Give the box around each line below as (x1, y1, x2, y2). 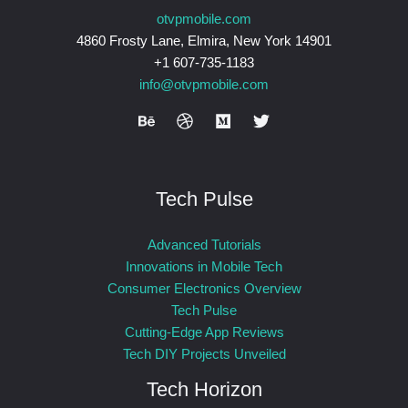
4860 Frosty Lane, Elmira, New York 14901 (76, 33, 331, 49)
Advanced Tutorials (147, 237, 261, 253)
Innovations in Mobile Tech (126, 259, 282, 275)
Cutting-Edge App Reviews (124, 324, 284, 341)
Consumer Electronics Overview (107, 280, 301, 297)
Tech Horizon (146, 378, 262, 402)
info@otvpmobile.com (139, 76, 269, 93)
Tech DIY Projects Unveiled (122, 346, 286, 362)
